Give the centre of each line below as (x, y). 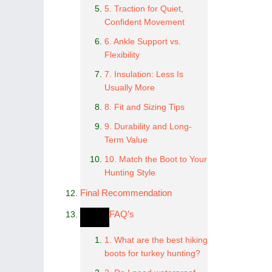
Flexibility (122, 55)
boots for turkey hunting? (152, 253)
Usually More (130, 87)
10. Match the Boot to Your (156, 159)
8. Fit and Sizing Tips (144, 107)
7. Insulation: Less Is (144, 74)
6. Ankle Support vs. (143, 41)
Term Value (126, 140)
